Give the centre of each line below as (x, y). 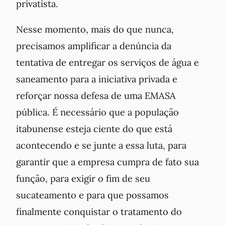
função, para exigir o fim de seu (83, 178)
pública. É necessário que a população (97, 112)
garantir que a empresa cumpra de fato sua (107, 161)
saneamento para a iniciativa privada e (97, 79)
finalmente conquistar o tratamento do (99, 211)
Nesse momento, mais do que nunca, (95, 29)
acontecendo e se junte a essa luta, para (101, 145)
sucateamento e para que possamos (92, 195)
